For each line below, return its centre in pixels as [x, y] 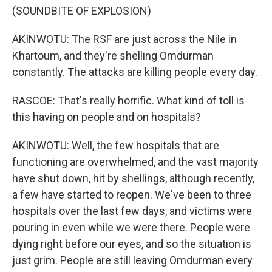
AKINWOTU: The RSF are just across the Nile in [124, 39]
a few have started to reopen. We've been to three [132, 195]
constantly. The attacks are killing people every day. [135, 72]
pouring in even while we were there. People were [131, 227]
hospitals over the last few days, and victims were [132, 211]
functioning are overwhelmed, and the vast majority [135, 162]
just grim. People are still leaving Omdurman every [132, 260]
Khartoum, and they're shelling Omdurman [113, 56]
